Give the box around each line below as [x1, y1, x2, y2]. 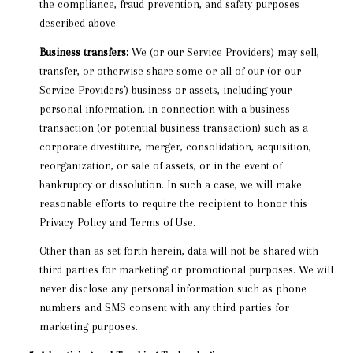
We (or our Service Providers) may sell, [128, 45, 319, 58]
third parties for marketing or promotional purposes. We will [39, 263, 333, 277]
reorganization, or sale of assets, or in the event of [39, 158, 282, 172]
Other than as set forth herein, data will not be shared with [39, 244, 318, 258]
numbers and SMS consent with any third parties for [39, 301, 289, 314]
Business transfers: [39, 45, 128, 58]
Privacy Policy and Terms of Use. [39, 215, 195, 229]
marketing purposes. [39, 320, 138, 333]
